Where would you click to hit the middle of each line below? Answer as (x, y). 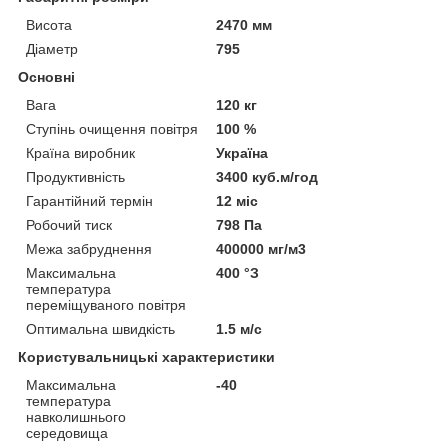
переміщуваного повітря (106, 304)
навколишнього (76, 416)
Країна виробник (80, 152)
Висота (49, 24)
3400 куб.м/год (267, 176)
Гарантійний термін (89, 200)
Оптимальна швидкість (100, 328)
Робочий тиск (69, 224)
